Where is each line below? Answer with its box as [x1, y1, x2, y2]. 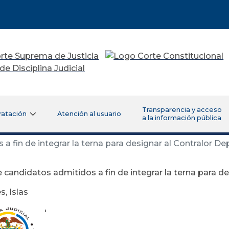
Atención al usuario [57, 109, 121, 118]
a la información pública [142, 113, 221, 122]
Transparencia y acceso [142, 105, 222, 113]
